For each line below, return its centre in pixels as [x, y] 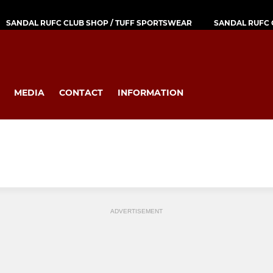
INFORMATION [151, 92]
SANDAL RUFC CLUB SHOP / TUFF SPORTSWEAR [99, 23]
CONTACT [81, 92]
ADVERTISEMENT [136, 211]
